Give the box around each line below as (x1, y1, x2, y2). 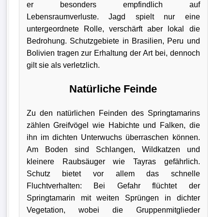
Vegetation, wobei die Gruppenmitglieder (26, 205, 200, 214)
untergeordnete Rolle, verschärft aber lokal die (26, 24, 200, 33)
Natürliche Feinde (69, 82, 157, 95)
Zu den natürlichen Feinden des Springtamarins (26, 108, 200, 117)
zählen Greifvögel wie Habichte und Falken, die (26, 121, 200, 129)
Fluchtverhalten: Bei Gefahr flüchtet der (26, 181, 200, 190)
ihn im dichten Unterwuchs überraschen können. (26, 133, 200, 141)
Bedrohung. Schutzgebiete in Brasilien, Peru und (26, 36, 200, 45)
